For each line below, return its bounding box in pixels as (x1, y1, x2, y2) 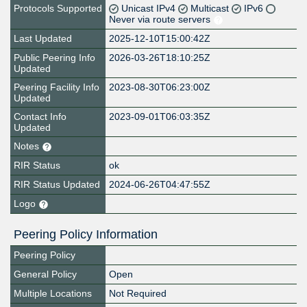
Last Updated (14, 33, 72, 45)
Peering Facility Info (14, 82, 99, 93)
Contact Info (14, 111, 66, 123)
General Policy (14, 269, 77, 280)
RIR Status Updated (14, 179, 100, 191)
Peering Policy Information (14, 228, 158, 242)
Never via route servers (109, 14, 214, 25)
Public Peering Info (14, 52, 95, 64)
